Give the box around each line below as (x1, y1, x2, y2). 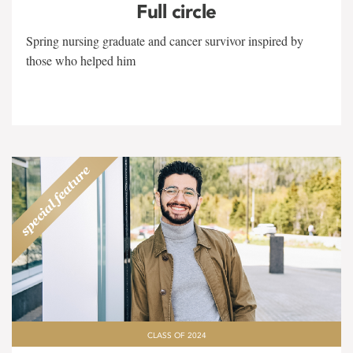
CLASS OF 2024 (147, 331, 206, 340)
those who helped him (26, 52, 136, 69)
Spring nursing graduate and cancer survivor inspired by (26, 32, 303, 49)
